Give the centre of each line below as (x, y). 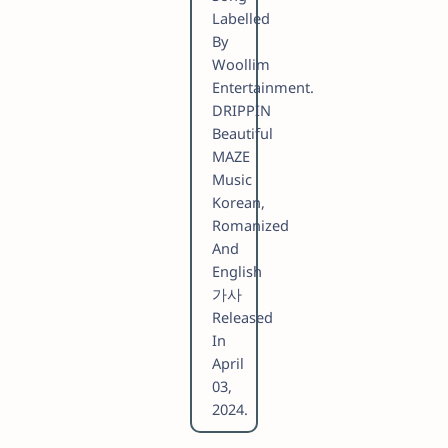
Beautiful (242, 133)
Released (242, 317)
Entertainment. (262, 87)
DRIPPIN (241, 110)
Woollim (240, 64)
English (236, 271)
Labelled (240, 18)
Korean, (238, 202)
